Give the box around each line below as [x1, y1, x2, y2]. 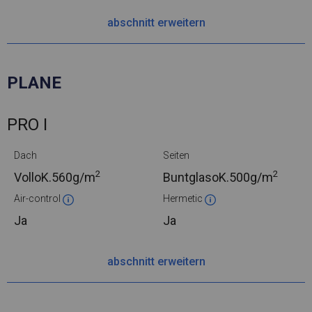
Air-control [14, 193, 63, 205]
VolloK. [14, 170, 52, 185]
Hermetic [163, 193, 205, 205]
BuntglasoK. [163, 170, 229, 185]
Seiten [163, 150, 189, 162]
